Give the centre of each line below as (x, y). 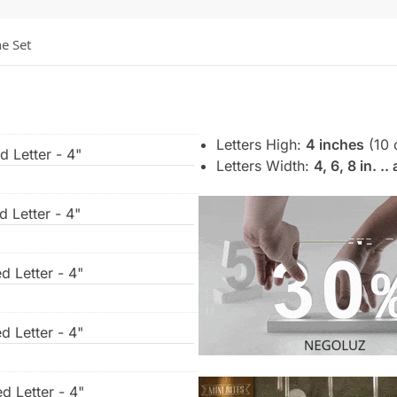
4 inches (335, 144)
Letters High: (261, 144)
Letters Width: (265, 165)
